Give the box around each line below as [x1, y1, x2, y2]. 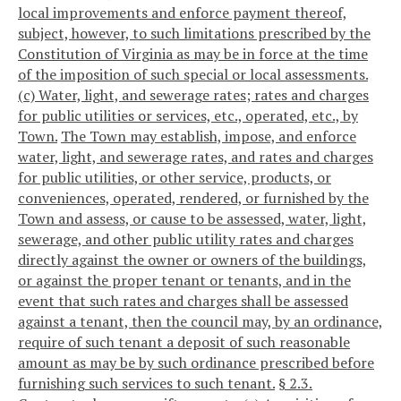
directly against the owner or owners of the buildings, [18, 250, 367, 270]
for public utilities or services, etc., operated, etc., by [18, 106, 358, 126]
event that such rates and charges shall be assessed [18, 291, 348, 311]
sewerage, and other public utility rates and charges [18, 229, 354, 250]
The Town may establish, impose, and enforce [61, 126, 356, 147]
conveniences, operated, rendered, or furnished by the [18, 188, 369, 209]
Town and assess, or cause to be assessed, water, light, [18, 209, 367, 229]
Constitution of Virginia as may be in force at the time [18, 44, 368, 64]
